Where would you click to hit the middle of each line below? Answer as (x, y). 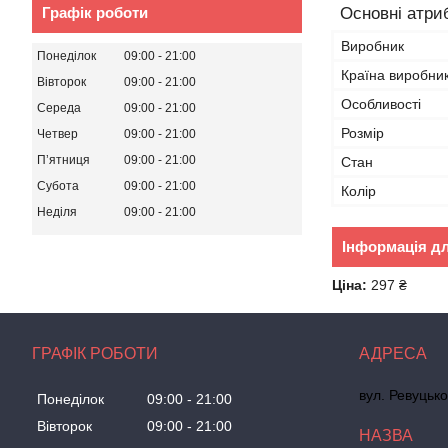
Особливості (381, 104)
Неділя (57, 211)
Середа (59, 107)
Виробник (372, 46)
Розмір (362, 133)
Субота (58, 185)
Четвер (57, 133)
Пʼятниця (63, 159)
